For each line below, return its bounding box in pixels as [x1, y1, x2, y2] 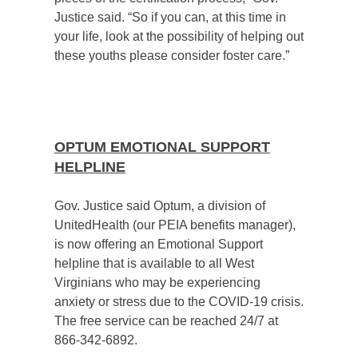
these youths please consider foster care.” [54, 49, 289, 62]
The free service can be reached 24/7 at [54, 314, 278, 328]
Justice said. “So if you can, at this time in [54, 10, 286, 24]
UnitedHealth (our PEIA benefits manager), [54, 218, 296, 232]
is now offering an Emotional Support [54, 237, 263, 251]
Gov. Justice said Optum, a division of [54, 199, 265, 213]
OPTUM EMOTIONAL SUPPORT [54, 139, 270, 155]
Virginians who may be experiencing [54, 276, 261, 289]
